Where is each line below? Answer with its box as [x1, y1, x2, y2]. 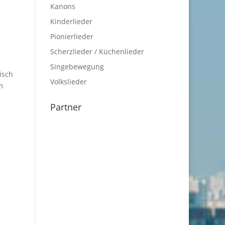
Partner [50, 101, 82, 113]
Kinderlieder [50, 17, 93, 26]
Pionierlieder [50, 32, 94, 41]
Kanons [50, 2, 76, 11]
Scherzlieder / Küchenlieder [50, 47, 145, 56]
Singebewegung [50, 62, 104, 71]
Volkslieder [50, 77, 87, 86]
